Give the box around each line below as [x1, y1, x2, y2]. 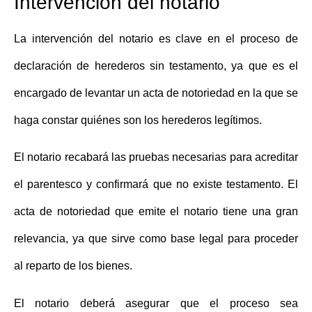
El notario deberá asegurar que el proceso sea [14, 297, 298, 309]
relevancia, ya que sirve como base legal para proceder [14, 233, 298, 245]
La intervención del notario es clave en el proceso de [14, 32, 298, 45]
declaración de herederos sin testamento [14, 59, 224, 72]
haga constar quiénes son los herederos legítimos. [14, 114, 262, 126]
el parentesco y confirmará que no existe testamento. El [14, 178, 298, 191]
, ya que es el [224, 59, 298, 72]
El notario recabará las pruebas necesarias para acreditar [14, 151, 298, 164]
